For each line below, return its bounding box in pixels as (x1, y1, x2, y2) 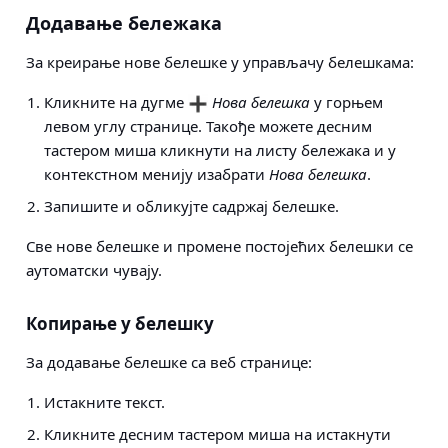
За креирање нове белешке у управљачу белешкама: (26, 52, 414, 72)
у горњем (310, 92, 383, 112)
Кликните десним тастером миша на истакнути (44, 424, 391, 444)
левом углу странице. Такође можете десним (44, 116, 372, 136)
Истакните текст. (44, 392, 165, 412)
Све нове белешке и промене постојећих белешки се (26, 236, 413, 256)
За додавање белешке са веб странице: (26, 352, 312, 372)
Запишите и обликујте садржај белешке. (44, 196, 339, 216)
